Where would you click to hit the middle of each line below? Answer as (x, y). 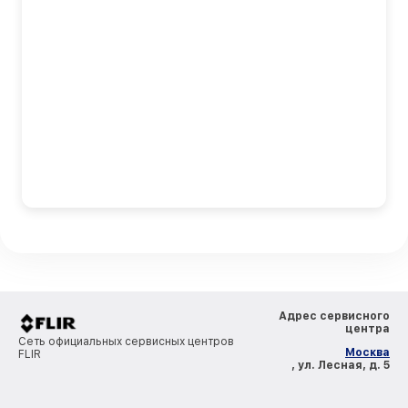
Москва (367, 353)
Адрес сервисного (334, 316)
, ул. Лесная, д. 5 (341, 366)
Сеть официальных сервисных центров (126, 342)
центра (367, 329)
